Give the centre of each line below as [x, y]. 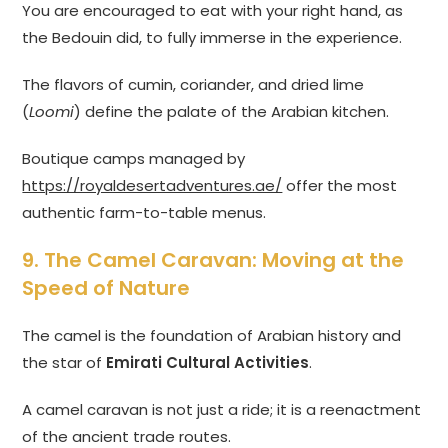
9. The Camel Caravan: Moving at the [213, 260]
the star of [64, 363]
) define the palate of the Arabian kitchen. [232, 112]
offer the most [340, 186]
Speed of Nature [106, 288]
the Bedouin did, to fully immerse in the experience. [212, 38]
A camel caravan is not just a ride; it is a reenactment [222, 410]
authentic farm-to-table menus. [144, 213]
